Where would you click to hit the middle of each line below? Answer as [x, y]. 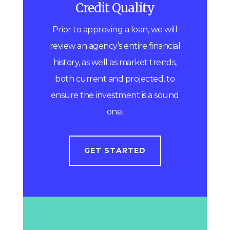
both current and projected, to [115, 79]
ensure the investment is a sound [115, 95]
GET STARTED [115, 151]
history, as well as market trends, [115, 63]
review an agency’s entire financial [115, 46]
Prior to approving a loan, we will [115, 30]
